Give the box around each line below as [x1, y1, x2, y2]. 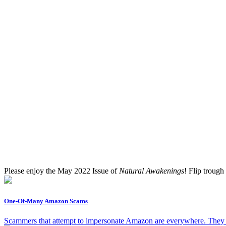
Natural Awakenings [119, 166, 184, 176]
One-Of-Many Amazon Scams [4, 197, 88, 205]
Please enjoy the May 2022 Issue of [4, 166, 119, 176]
